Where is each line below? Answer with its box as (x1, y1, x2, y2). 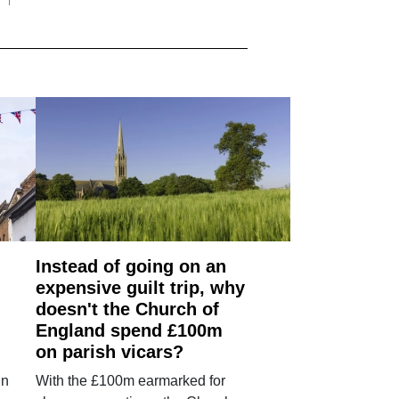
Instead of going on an (36, 256, 227, 276)
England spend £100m (36, 320, 224, 340)
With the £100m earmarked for (36, 372, 226, 388)
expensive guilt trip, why (36, 277, 246, 297)
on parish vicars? (36, 341, 184, 362)
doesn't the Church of (36, 298, 220, 319)
